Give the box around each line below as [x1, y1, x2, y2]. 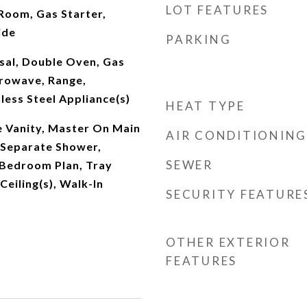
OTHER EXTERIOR [166, 235, 291, 249]
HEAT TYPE [166, 99, 245, 113]
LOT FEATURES [166, 3, 269, 17]
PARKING [166, 32, 232, 47]
